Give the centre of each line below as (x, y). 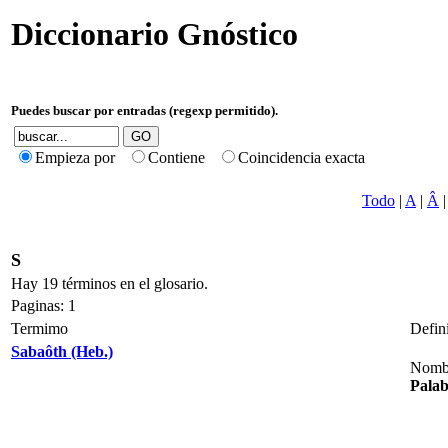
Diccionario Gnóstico (154, 34)
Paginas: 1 (43, 305)
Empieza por (81, 157)
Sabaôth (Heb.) (62, 351)
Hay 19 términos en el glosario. (109, 283)
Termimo (39, 328)
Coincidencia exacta (305, 157)
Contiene (182, 157)
